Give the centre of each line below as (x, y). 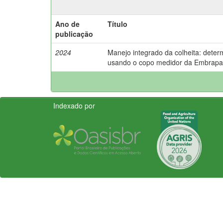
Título (117, 24)
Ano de (67, 24)
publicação (74, 34)
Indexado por (74, 105)
